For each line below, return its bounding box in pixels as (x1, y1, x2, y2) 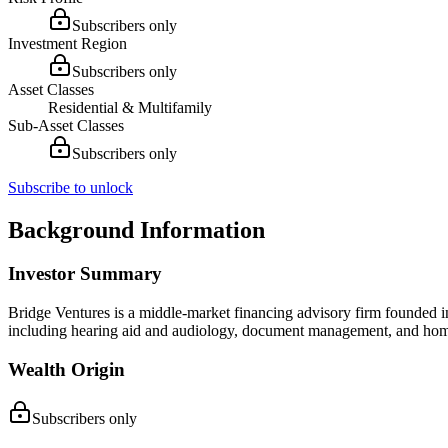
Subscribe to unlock (8, 178, 133, 196)
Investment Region (8, 34, 127, 52)
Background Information (8, 216, 265, 243)
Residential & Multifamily (48, 98, 212, 116)
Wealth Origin (8, 358, 125, 380)
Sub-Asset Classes (8, 116, 124, 134)
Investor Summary (8, 263, 162, 285)
